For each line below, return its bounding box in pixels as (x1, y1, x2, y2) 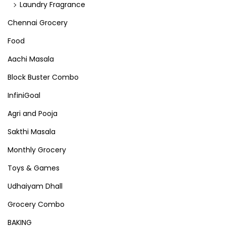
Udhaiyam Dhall (8, 181, 63, 191)
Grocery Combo (8, 199, 65, 209)
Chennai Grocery (8, 18, 68, 28)
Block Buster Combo (8, 72, 79, 82)
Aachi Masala (8, 54, 54, 64)
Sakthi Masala (8, 127, 55, 137)
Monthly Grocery (8, 145, 66, 155)
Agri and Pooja (8, 108, 58, 119)
